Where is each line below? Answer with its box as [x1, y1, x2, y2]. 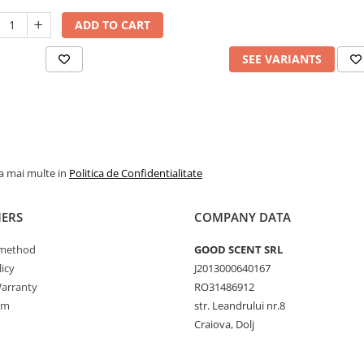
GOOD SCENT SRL [194, 241, 283, 257]
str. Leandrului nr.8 [194, 297, 285, 313]
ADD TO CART [74, 16, 150, 32]
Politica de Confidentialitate [69, 165, 202, 180]
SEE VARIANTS [242, 50, 322, 67]
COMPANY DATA [194, 208, 291, 225]
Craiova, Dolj [194, 316, 254, 331]
